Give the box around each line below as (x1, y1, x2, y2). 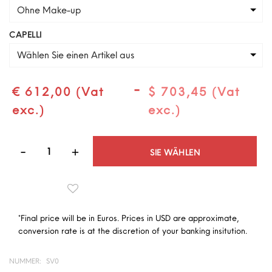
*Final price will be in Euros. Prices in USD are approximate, (18, 212, 239, 223)
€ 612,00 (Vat (12, 83, 104, 99)
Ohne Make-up (17, 3, 81, 16)
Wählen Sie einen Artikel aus (17, 48, 134, 61)
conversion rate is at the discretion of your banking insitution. (18, 225, 247, 236)
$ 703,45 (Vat (148, 83, 241, 99)
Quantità (219, 136, 256, 149)
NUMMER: (9, 256, 41, 265)
